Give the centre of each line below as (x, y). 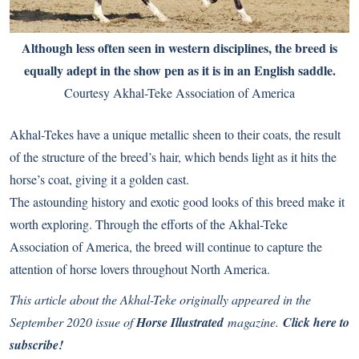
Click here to (316, 323)
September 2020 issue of (73, 322)
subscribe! (36, 345)
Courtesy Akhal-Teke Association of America (179, 93)
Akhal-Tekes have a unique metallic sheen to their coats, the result (175, 135)
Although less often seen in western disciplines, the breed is (179, 48)
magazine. (253, 322)
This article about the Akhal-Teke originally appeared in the (160, 300)
